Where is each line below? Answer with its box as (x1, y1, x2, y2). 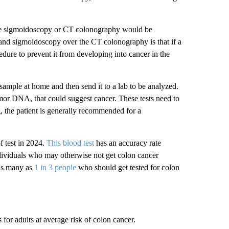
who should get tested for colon (76, 163, 179, 172)
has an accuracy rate (94, 139, 161, 147)
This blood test (46, 139, 94, 147)
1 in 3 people (34, 163, 76, 172)
